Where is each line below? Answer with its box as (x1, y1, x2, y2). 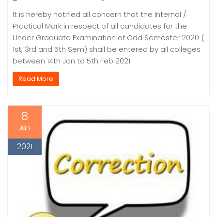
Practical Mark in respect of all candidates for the (13, 20, 187, 31)
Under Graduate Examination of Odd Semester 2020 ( (13, 32, 204, 43)
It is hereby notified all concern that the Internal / (13, 9, 186, 19)
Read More (18, 74, 53, 83)
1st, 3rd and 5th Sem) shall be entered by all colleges (13, 44, 201, 54)
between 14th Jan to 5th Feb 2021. (13, 55, 132, 66)
